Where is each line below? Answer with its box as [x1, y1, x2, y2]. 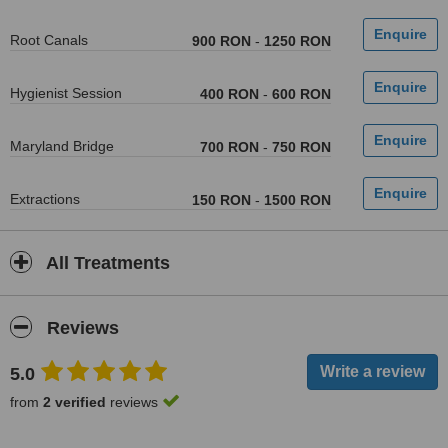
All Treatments [42, 253, 170, 273]
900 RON [191, 33, 251, 49]
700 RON [199, 139, 259, 155]
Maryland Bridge [10, 138, 114, 154]
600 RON [271, 86, 331, 102]
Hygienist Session [10, 85, 122, 101]
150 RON [191, 192, 251, 208]
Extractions [10, 191, 80, 207]
